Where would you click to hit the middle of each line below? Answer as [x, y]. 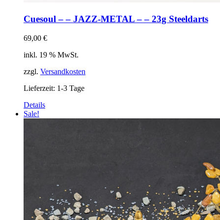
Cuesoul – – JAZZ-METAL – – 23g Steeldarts [116, 19]
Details [34, 105]
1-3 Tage [71, 88]
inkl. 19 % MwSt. [51, 55]
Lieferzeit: [40, 88]
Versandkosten [63, 71]
